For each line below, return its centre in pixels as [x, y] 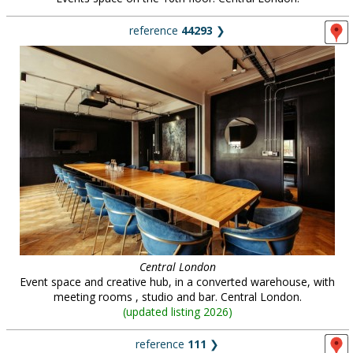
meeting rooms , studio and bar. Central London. [177, 297]
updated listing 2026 [177, 312]
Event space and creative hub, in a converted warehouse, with [177, 282]
